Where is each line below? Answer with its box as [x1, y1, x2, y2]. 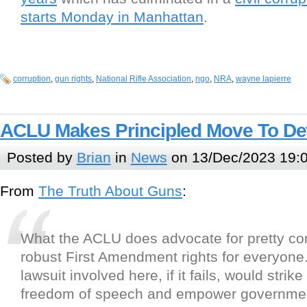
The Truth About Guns [38, 183, 182, 199]
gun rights [55, 74, 92, 84]
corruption [13, 74, 51, 84]
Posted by [6, 149, 77, 166]
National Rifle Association [96, 74, 191, 84]
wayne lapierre [236, 74, 291, 84]
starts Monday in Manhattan [21, 9, 204, 25]
